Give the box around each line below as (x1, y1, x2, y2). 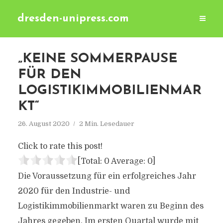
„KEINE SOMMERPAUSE (17, 52, 177, 66)
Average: (109, 157, 147, 166)
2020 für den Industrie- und (17, 187, 130, 196)
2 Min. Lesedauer (79, 120, 134, 127)
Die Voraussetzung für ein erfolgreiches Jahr (17, 172, 196, 181)
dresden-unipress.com (17, 13, 129, 24)
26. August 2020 (17, 120, 70, 127)
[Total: (77, 157, 104, 166)
